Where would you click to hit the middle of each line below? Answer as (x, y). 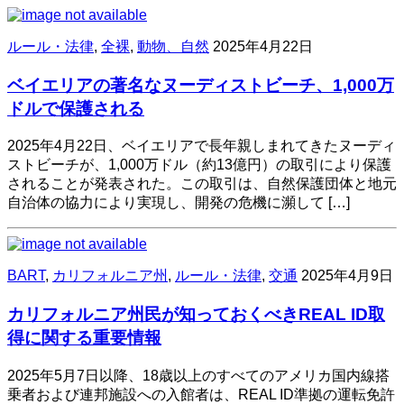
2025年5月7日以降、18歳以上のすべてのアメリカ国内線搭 (198, 375)
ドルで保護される (76, 108)
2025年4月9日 (347, 276)
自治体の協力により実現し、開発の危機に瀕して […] (179, 203)
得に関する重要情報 (84, 338)
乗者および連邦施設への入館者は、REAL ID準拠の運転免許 (201, 394)
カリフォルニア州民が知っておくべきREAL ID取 (196, 315)
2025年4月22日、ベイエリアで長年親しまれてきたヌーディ (202, 146)
